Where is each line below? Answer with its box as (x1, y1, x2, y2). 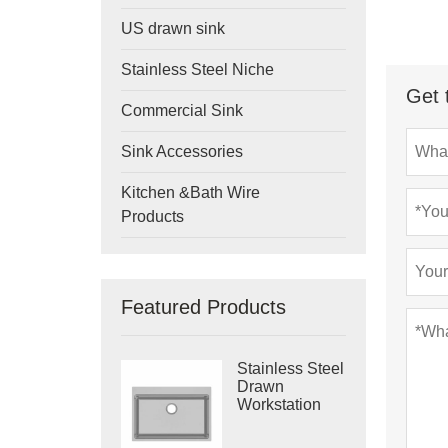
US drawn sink (120, 20, 225, 37)
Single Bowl (237, 414, 324, 431)
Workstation (237, 396, 322, 413)
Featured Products (120, 296, 286, 318)
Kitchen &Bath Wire (120, 184, 260, 201)
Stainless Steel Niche (120, 61, 274, 78)
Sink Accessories (120, 143, 243, 160)
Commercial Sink (120, 102, 243, 119)
